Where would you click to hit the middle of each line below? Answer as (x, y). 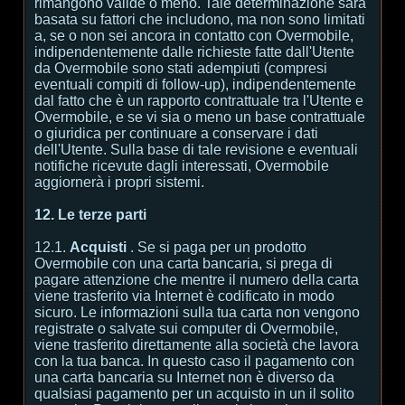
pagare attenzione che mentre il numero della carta (197, 280)
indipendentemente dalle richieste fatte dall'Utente (194, 52)
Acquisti (100, 247)
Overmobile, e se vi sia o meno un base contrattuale (200, 117)
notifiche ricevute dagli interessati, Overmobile (182, 166)
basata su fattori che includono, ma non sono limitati (200, 19)
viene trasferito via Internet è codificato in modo (184, 296)
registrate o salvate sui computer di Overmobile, (186, 329)
